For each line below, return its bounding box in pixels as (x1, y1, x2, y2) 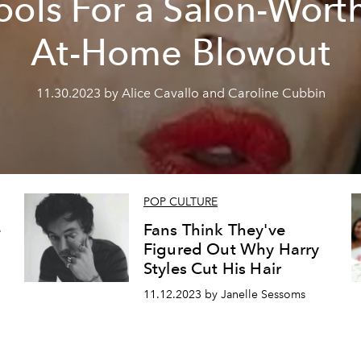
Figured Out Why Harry (143, 239, 320, 259)
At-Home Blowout (31, 31, 330, 74)
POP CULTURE (143, 195, 218, 210)
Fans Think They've (143, 220, 285, 240)
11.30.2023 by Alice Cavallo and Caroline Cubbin (35, 85, 326, 101)
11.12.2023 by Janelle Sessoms (143, 288, 305, 301)
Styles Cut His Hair (143, 259, 282, 279)
